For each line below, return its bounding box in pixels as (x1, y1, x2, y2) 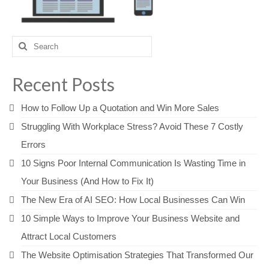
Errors (21, 139, 46, 150)
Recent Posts (12, 73, 115, 95)
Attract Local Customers (21, 231, 116, 241)
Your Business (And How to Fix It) (21, 176, 154, 186)
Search (11, 37, 41, 47)
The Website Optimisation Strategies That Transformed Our (21, 250, 253, 260)
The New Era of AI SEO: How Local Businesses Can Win (21, 195, 245, 205)
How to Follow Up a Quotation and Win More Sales (21, 103, 219, 113)
